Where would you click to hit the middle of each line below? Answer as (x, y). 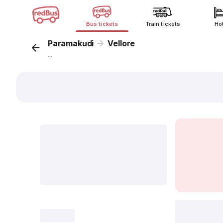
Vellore (121, 43)
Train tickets (163, 24)
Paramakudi (71, 43)
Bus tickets (102, 24)
